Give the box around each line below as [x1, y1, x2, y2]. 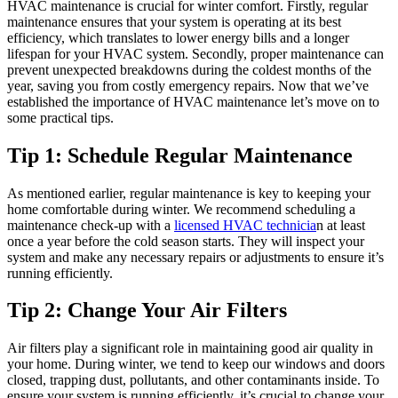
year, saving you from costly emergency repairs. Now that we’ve [7, 77, 369, 93]
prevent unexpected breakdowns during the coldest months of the [7, 61, 371, 77]
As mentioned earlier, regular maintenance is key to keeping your [7, 185, 370, 201]
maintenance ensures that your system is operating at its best [7, 13, 341, 29]
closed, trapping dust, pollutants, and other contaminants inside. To [7, 372, 379, 388]
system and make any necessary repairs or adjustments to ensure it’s [7, 249, 384, 265]
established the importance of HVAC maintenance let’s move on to [7, 93, 379, 109]
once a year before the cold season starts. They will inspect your [7, 233, 364, 249]
